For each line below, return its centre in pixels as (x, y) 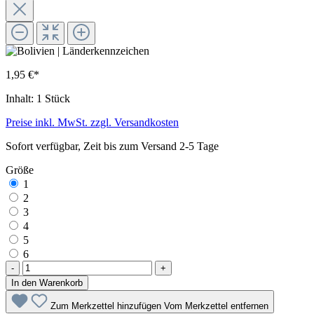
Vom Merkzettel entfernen (216, 306)
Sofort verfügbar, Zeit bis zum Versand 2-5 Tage (112, 146)
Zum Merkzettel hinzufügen (107, 306)
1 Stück (53, 98)
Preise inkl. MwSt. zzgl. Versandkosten (92, 122)
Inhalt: (21, 98)
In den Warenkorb (47, 282)
